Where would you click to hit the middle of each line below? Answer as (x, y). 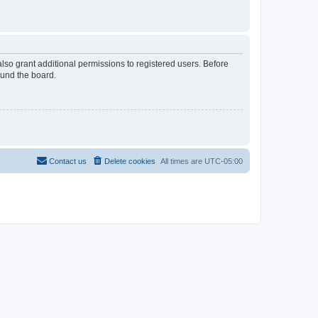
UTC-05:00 (224, 161)
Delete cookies (130, 161)
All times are (182, 161)
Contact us (68, 161)
